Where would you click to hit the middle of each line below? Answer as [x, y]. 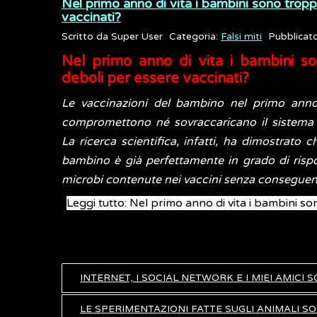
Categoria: [195, 37]
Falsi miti [241, 37]
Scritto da [86, 37]
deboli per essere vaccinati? [155, 79]
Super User [137, 37]
